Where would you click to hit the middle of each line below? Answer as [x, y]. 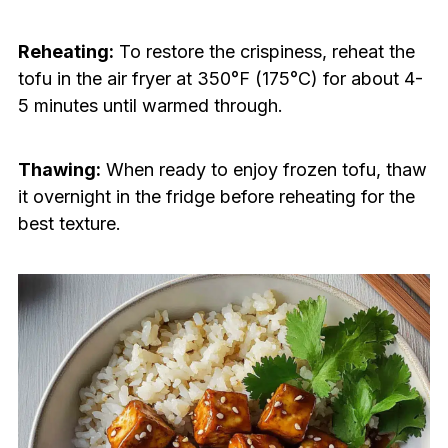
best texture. [69, 224]
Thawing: [59, 170]
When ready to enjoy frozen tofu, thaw [263, 170]
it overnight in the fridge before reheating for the [216, 197]
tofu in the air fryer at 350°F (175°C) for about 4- [220, 79]
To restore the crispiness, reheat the [264, 52]
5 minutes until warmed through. [150, 106]
